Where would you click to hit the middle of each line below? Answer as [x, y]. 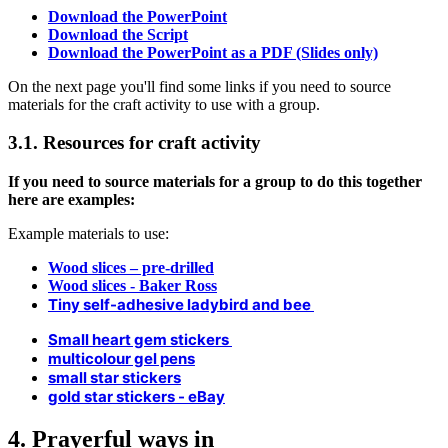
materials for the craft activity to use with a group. [164, 104]
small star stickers [114, 377]
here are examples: [71, 199]
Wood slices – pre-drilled [131, 267]
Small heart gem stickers [140, 339]
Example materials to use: [88, 233]
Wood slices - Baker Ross [132, 285]
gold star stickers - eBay [136, 396]
